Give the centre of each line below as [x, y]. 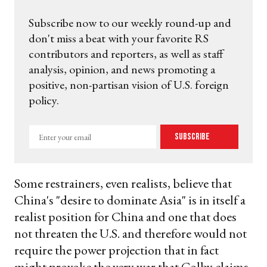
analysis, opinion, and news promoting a [122, 69]
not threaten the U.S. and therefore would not [131, 234]
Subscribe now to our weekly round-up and [130, 23]
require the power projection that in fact [117, 250]
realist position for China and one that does [125, 217]
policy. [44, 100]
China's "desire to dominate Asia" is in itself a [130, 200]
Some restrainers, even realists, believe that [123, 184]
